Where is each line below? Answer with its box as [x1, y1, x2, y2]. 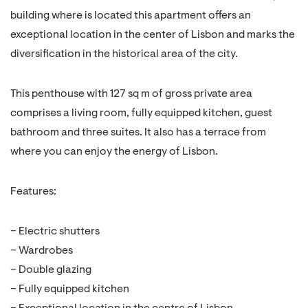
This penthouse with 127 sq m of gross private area [10, 89, 252, 100]
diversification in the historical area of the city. [10, 49, 238, 60]
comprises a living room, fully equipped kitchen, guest [10, 108, 272, 119]
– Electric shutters [10, 226, 100, 237]
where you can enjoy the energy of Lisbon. [10, 146, 218, 157]
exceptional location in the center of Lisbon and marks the [10, 30, 295, 41]
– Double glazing [10, 265, 91, 276]
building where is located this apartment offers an [10, 10, 251, 21]
